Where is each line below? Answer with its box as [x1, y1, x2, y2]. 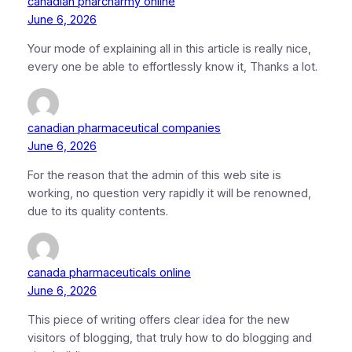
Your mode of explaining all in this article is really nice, [27, 42, 311, 57]
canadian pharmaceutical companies [27, 120, 221, 135]
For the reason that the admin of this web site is [27, 168, 281, 183]
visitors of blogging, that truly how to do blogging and [27, 331, 312, 346]
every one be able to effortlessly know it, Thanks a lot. [27, 60, 317, 75]
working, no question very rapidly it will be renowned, [27, 186, 311, 201]
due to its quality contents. [27, 204, 168, 219]
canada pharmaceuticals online [27, 265, 191, 280]
